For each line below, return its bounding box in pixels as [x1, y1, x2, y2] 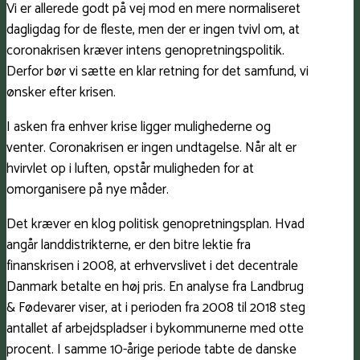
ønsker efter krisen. [6, 81, 116, 104]
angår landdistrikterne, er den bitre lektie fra [6, 234, 251, 257]
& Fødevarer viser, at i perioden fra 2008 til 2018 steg [6, 297, 305, 320]
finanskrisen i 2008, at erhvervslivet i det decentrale [6, 255, 298, 278]
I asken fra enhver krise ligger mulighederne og [6, 116, 271, 139]
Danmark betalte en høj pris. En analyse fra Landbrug [6, 276, 304, 299]
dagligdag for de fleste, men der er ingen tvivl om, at [6, 18, 300, 42]
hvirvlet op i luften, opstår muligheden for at [6, 157, 254, 181]
